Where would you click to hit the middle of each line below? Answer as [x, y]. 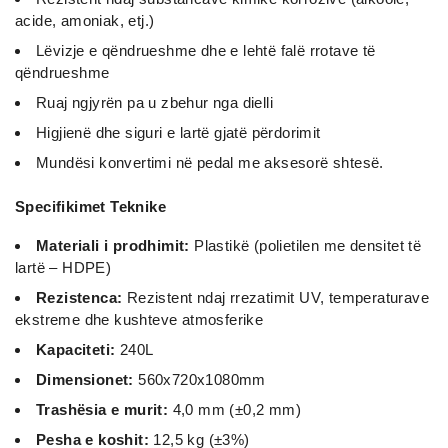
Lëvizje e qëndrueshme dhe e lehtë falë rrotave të [206, 50]
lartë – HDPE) [63, 267]
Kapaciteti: [76, 349]
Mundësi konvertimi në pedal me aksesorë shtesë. [210, 162]
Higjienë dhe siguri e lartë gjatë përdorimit [178, 132]
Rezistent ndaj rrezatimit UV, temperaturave [276, 297]
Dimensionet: [85, 379]
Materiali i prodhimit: [113, 245]
